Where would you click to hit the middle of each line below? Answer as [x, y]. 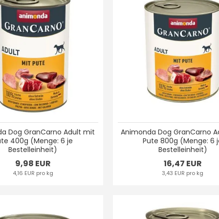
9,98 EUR [33, 163]
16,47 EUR [183, 163]
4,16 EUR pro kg [33, 173]
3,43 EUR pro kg [183, 173]
